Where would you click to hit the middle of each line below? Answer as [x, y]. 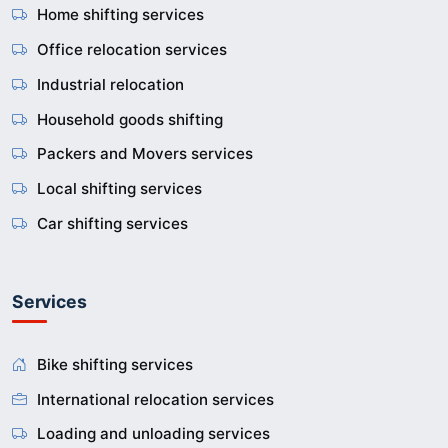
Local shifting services [119, 189]
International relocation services [155, 399]
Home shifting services [120, 15]
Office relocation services [132, 50]
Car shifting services [112, 224]
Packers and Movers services [145, 154]
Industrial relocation [110, 84]
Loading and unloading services [153, 434]
